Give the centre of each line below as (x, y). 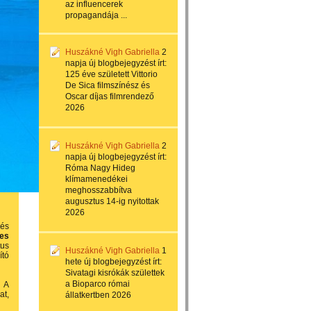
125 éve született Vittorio (111, 74)
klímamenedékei (96, 179)
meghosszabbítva (99, 190)
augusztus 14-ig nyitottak (112, 201)
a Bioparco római (98, 284)
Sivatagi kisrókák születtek (115, 273)
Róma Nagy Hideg (100, 168)
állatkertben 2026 (98, 295)
